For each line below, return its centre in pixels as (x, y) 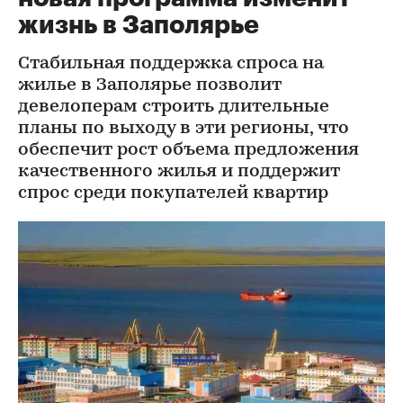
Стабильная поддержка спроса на (171, 64)
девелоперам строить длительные (174, 107)
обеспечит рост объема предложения (188, 150)
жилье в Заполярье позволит (150, 85)
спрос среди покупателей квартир (173, 193)
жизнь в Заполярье (139, 25)
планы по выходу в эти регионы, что (184, 129)
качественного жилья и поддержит (179, 172)
